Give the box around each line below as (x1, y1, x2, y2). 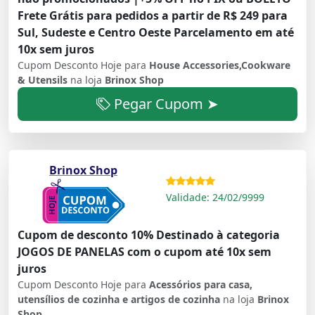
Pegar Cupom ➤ (110, 94, 219, 114)
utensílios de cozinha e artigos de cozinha (18, 292, 223, 306)
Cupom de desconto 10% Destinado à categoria (18, 226, 280, 243)
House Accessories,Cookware (149, 58, 290, 72)
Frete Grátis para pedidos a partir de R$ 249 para (18, 8, 288, 24)
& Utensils (18, 73, 70, 87)
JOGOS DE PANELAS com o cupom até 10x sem (18, 243, 271, 259)
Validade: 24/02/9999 (166, 190, 264, 204)
